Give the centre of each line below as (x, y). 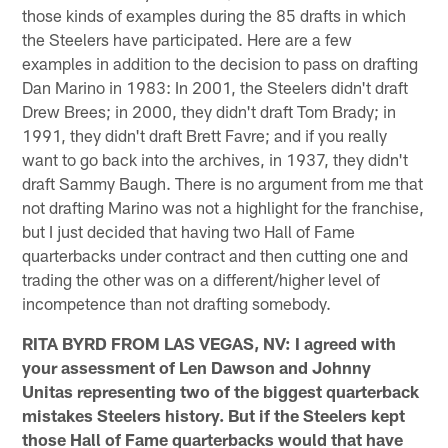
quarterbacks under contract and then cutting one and (215, 254)
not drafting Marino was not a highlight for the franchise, (223, 206)
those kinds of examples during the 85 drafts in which (214, 14)
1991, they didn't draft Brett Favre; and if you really (205, 134)
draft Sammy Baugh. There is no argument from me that (223, 182)
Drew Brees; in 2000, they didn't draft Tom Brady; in (209, 110)
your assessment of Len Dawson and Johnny (197, 366)
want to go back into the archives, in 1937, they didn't (215, 158)
